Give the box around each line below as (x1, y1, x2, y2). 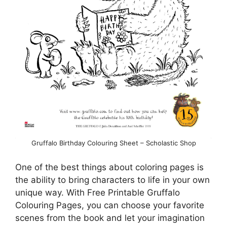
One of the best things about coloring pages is (15, 162, 204, 172)
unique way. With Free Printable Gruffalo (15, 187, 180, 198)
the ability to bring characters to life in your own (15, 174, 210, 185)
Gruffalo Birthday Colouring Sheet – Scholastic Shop (31, 139, 196, 147)
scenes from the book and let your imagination (15, 212, 205, 223)
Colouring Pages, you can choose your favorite (15, 200, 204, 210)
